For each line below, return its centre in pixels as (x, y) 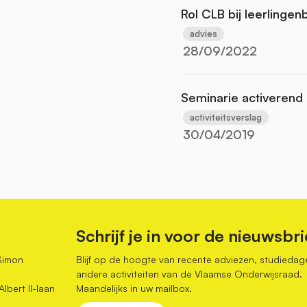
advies (204, 33)
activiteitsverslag (226, 117)
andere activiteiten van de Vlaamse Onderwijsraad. (189, 273)
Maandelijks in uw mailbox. (134, 288)
